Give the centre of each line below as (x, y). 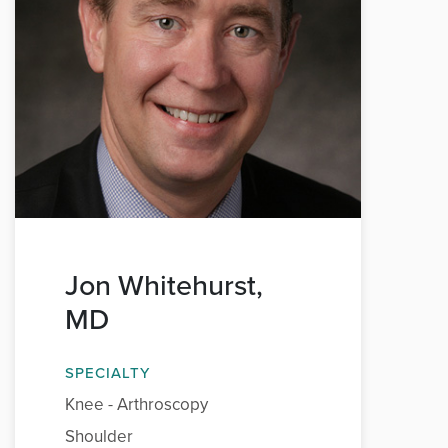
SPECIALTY (107, 373)
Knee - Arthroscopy (136, 404)
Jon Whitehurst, (164, 285)
